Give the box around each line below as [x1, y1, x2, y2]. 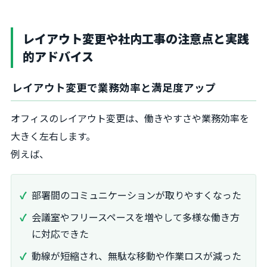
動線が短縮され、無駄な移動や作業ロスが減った [32, 248, 241, 263]
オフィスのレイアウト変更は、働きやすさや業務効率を [11, 110, 249, 125]
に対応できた [32, 226, 89, 241]
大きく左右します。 [11, 128, 95, 143]
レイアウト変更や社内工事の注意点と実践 [23, 30, 249, 48]
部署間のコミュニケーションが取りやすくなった [32, 187, 241, 202]
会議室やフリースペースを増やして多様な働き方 [32, 209, 240, 224]
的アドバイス [23, 48, 94, 66]
